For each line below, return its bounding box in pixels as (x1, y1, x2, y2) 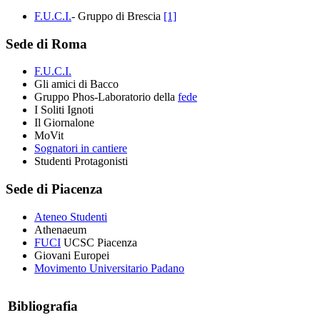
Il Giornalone (34, 116, 94, 129)
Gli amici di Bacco (34, 78, 119, 91)
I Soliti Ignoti (34, 104, 94, 116)
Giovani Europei (34, 249, 109, 261)
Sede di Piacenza (6, 181, 103, 197)
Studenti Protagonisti (34, 155, 128, 168)
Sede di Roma (6, 36, 87, 51)
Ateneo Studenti (34, 210, 107, 223)
